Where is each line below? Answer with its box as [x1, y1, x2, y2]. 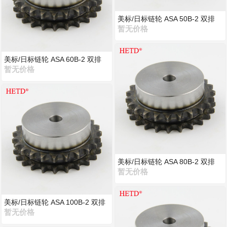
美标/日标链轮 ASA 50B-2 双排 [118, 15, 215, 23]
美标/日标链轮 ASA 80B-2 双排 [118, 157, 215, 166]
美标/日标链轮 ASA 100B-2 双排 [4, 198, 106, 206]
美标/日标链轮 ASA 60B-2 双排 [4, 55, 102, 64]
